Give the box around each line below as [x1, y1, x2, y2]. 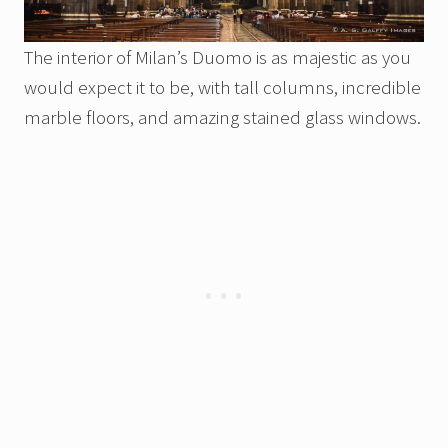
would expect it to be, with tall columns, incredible [24, 75, 421, 100]
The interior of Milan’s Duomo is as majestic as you [24, 45, 411, 70]
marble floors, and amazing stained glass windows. [24, 105, 421, 130]
